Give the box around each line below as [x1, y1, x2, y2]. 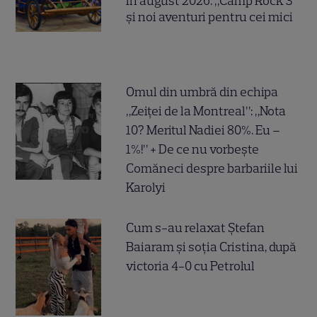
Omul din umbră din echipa [126, 84, 279, 100]
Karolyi [126, 180, 166, 196]
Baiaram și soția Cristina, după [126, 239, 297, 255]
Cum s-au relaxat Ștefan [126, 220, 265, 236]
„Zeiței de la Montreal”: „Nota [126, 103, 287, 120]
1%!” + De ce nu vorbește [126, 142, 260, 158]
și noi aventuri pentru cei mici [126, 8, 294, 25]
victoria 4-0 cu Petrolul [126, 258, 255, 275]
